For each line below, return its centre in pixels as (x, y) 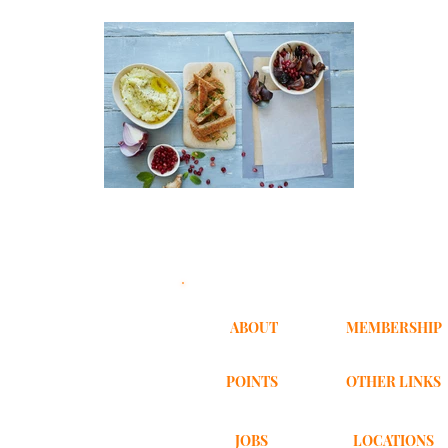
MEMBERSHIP (394, 328)
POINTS (251, 382)
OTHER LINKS (393, 382)
